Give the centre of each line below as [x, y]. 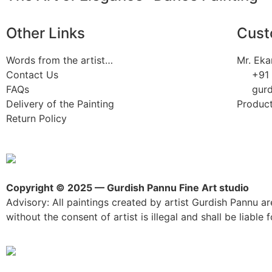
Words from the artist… [59, 60]
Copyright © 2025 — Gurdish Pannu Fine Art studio [127, 188]
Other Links [46, 33]
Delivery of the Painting [60, 104]
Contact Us [32, 75]
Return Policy [36, 119]
